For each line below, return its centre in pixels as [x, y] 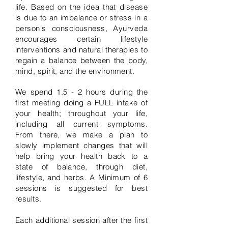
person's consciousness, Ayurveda [81, 28]
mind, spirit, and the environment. [75, 71]
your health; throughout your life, [81, 113]
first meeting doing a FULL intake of [81, 103]
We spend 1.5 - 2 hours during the [81, 92]
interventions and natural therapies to [81, 50]
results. [30, 199]
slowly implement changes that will [81, 145]
